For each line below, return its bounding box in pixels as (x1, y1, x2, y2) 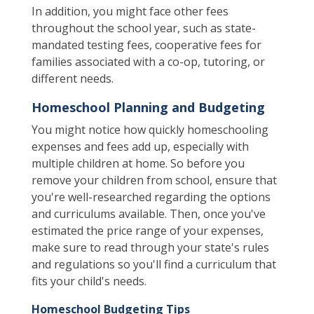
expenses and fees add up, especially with (31, 139, 249, 154)
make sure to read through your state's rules (31, 240, 269, 255)
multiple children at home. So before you (31, 156, 245, 171)
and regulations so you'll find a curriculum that (31, 257, 276, 272)
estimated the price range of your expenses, (31, 223, 264, 238)
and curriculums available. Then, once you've (31, 206, 266, 221)
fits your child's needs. (31, 273, 146, 289)
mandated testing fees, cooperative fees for (31, 37, 261, 53)
